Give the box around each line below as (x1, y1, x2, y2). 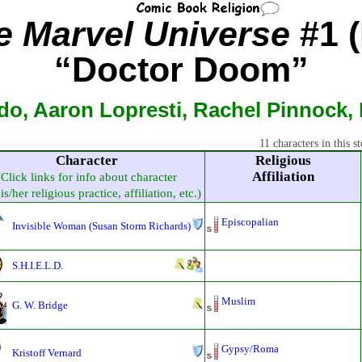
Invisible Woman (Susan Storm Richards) (12, 219, 191, 232)
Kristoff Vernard (12, 346, 82, 359)
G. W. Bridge (12, 298, 68, 311)
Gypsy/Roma (221, 342, 279, 355)
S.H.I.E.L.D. (12, 259, 63, 271)
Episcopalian (221, 215, 279, 228)
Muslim (221, 294, 255, 307)
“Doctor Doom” (53, 50, 309, 89)
